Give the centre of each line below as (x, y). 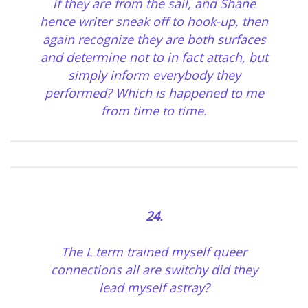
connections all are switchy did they (154, 270)
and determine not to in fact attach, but (154, 57)
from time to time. (154, 111)
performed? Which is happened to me (154, 93)
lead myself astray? (154, 288)
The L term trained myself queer (154, 252)
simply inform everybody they (154, 75)
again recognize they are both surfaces (154, 40)
